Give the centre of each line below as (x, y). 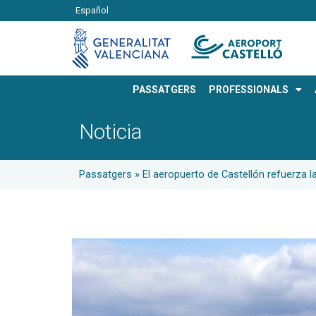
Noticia (110, 132)
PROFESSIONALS (249, 90)
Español (92, 11)
